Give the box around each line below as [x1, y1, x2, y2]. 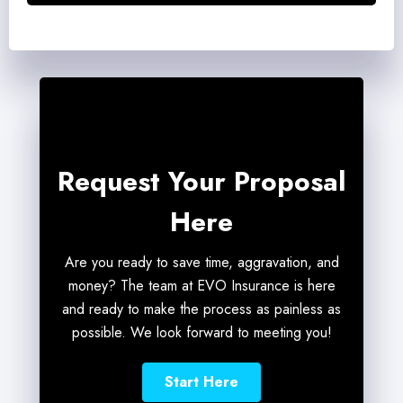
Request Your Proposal [58, 162, 345, 201]
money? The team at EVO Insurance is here [67, 275, 336, 297]
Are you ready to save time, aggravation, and [64, 252, 339, 273]
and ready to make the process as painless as [62, 299, 341, 320]
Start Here [165, 372, 238, 393]
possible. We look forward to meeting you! [71, 322, 332, 344]
